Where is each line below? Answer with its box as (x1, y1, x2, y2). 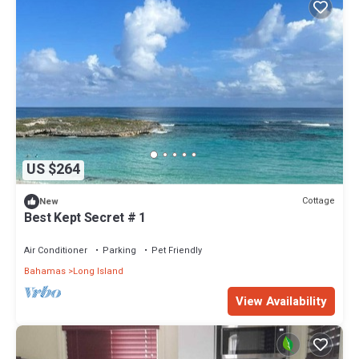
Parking (103, 243, 136, 257)
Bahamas (24, 264, 66, 278)
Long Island (73, 264, 123, 278)
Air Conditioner (24, 243, 87, 257)
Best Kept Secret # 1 (24, 208, 146, 228)
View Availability (236, 292, 327, 310)
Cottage (302, 194, 335, 208)
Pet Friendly (151, 243, 202, 257)
